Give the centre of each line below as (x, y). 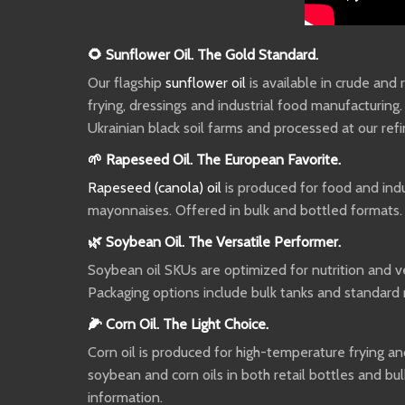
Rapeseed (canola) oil (155, 187)
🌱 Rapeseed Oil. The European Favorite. (214, 159)
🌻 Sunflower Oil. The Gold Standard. (203, 54)
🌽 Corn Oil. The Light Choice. (178, 324)
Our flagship (127, 82)
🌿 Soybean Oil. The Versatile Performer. (214, 241)
